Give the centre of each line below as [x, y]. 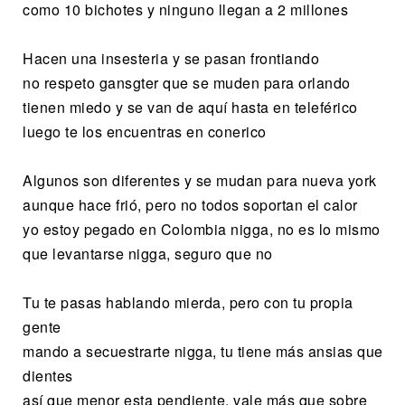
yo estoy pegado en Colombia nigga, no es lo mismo [202, 229]
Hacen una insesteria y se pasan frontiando [171, 58]
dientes [48, 375]
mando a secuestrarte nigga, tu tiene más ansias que [203, 351]
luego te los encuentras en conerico [145, 131]
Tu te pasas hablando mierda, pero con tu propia [188, 302]
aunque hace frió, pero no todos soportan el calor [190, 204]
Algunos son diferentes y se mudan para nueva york [200, 180]
